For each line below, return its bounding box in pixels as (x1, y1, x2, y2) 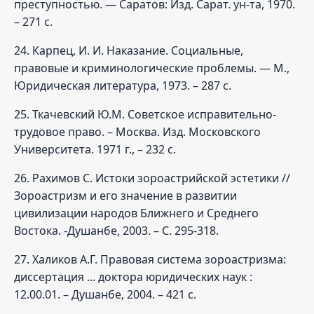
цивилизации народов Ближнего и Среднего (14, 205, 259, 221)
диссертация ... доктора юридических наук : (14, 268, 252, 285)
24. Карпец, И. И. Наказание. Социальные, (14, 42, 243, 58)
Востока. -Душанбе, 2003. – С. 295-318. (14, 222, 219, 238)
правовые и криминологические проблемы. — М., (14, 60, 289, 76)
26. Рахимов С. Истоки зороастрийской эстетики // (14, 170, 290, 186)
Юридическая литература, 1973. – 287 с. (14, 77, 231, 93)
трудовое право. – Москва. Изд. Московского (14, 123, 261, 139)
